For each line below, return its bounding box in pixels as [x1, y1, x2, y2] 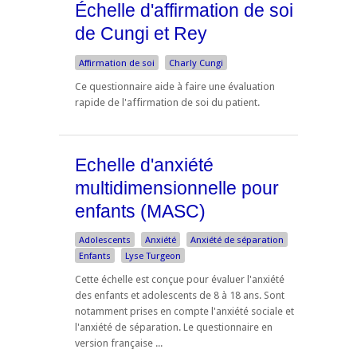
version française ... [75, 337, 163, 350]
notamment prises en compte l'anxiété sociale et [75, 305, 294, 318]
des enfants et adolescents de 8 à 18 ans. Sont [75, 289, 284, 302]
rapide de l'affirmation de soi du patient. [75, 96, 260, 108]
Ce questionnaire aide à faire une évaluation [75, 80, 275, 92]
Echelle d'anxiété [75, 154, 214, 175]
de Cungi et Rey [75, 23, 207, 45]
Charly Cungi [169, 57, 223, 69]
